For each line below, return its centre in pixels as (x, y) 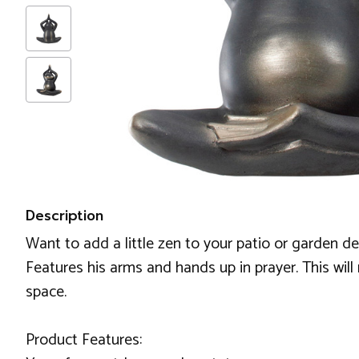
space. (46, 292)
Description (65, 216)
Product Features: (84, 340)
